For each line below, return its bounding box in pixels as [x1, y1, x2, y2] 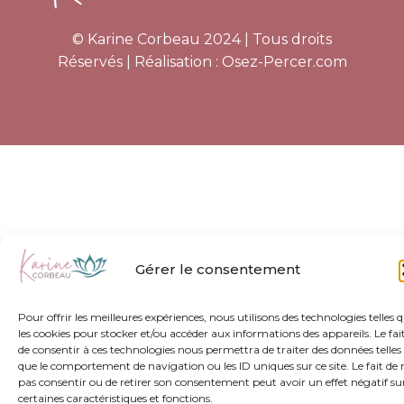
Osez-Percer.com [221, 53, 347, 71]
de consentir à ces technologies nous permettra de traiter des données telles [18, 343, 401, 356]
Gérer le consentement [135, 261, 300, 278]
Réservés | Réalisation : [57, 53, 222, 71]
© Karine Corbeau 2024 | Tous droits [72, 31, 332, 49]
